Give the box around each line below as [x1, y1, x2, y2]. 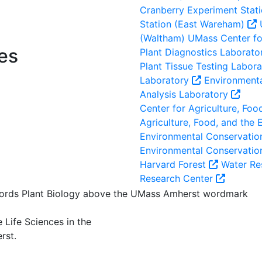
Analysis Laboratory [140, 88, 231, 100]
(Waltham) [140, 32, 185, 44]
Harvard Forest [140, 158, 209, 170]
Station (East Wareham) [140, 18, 247, 30]
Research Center [140, 173, 216, 184]
